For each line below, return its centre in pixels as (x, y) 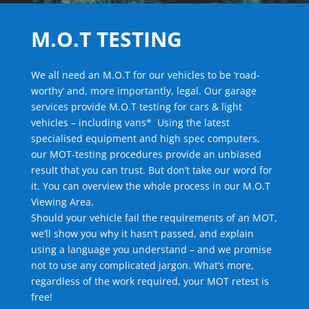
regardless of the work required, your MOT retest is (150, 281)
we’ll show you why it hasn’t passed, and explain (142, 233)
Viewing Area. (62, 202)
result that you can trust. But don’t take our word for (151, 170)
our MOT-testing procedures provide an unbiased (146, 154)
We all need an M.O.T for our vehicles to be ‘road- (145, 75)
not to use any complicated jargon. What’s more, (142, 265)
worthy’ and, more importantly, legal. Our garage (143, 91)
